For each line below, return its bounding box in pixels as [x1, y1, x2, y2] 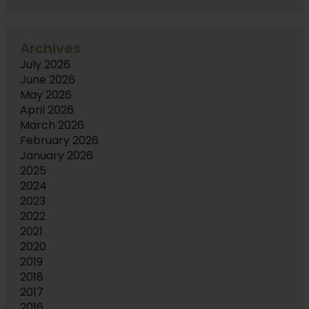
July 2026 [19, 57, 70, 73]
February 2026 [19, 132, 99, 149]
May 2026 [19, 87, 72, 103]
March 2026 [19, 117, 84, 134]
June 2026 [19, 72, 75, 88]
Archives [19, 39, 81, 59]
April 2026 [19, 102, 74, 119]
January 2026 [19, 148, 93, 164]
